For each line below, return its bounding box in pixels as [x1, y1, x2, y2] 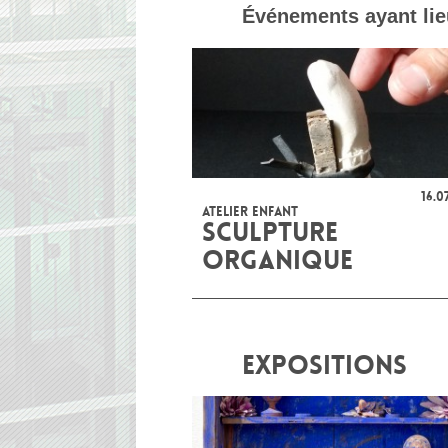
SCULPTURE [202, 216, 338, 249]
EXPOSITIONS [242, 349, 407, 382]
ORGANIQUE [202, 244, 353, 277]
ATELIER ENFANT [202, 203, 298, 220]
